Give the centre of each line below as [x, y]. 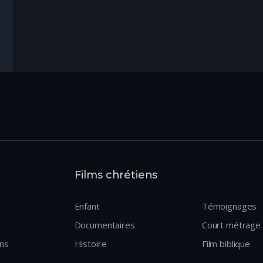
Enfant [87, 206]
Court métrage [231, 225]
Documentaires [104, 225]
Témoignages [229, 206]
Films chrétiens [116, 175]
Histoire [90, 243]
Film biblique [226, 243]
